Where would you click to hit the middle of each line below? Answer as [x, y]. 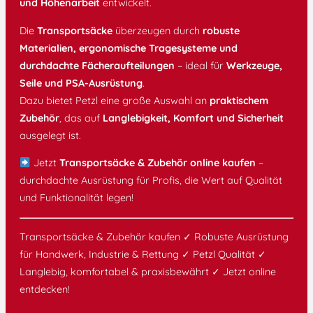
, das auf [81, 118]
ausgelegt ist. [50, 135]
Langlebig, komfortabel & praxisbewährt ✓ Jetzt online [148, 272]
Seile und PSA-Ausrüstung [81, 83]
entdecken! [45, 290]
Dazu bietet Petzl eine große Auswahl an [115, 100]
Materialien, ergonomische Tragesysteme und [129, 48]
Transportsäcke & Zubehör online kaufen [158, 163]
